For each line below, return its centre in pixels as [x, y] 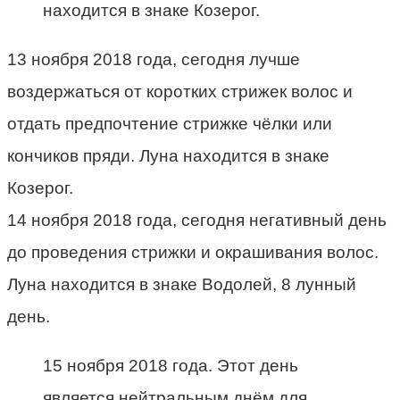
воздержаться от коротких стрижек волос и [180, 92]
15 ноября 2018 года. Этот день [171, 366]
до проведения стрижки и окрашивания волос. [193, 253]
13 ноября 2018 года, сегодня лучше [154, 60]
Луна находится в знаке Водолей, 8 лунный [182, 285]
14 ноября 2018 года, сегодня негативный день [197, 221]
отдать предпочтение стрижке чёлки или [170, 124]
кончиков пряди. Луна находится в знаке [168, 156]
